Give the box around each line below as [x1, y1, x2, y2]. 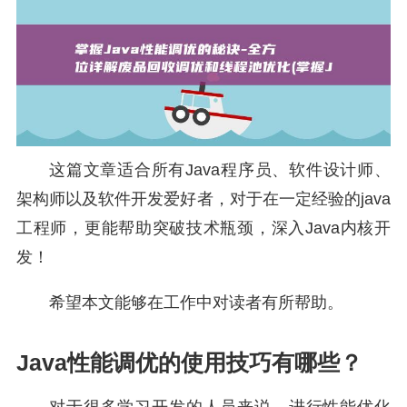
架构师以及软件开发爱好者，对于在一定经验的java [16, 190, 391, 209]
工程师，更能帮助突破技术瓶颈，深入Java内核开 [16, 219, 391, 238]
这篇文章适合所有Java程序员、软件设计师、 [49, 161, 391, 180]
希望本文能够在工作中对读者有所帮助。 [49, 293, 343, 313]
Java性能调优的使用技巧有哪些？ [16, 351, 362, 376]
